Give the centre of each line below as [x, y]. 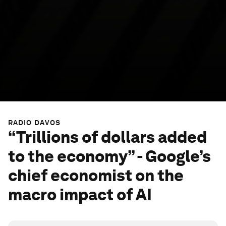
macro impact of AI [80, 194]
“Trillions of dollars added [107, 137]
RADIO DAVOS [35, 122]
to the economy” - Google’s [109, 156]
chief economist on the [96, 175]
